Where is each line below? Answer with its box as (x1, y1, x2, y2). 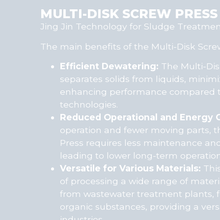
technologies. (60, 99, 118, 110)
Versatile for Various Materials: (60, 163, 201, 173)
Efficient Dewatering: (60, 60, 159, 71)
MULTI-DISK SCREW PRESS (40, 6, 218, 22)
